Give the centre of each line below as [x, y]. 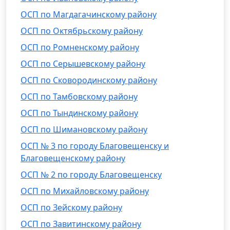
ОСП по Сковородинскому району [89, 80]
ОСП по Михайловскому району [85, 191]
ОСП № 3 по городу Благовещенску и [95, 146]
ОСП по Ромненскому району [80, 47]
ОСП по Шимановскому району [84, 129]
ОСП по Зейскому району [71, 207]
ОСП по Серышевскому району [83, 64]
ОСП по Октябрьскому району [82, 31]
